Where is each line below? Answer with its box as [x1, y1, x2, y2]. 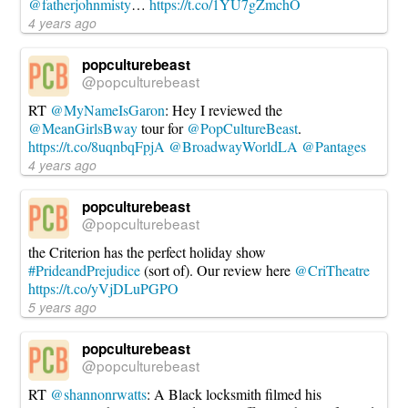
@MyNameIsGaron [50, 100, 166, 120]
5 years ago [28, 298, 97, 317]
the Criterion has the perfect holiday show [28, 242, 267, 262]
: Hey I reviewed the [165, 100, 283, 120]
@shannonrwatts [50, 384, 148, 404]
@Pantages [301, 137, 367, 157]
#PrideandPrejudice [28, 260, 141, 280]
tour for [138, 118, 188, 138]
